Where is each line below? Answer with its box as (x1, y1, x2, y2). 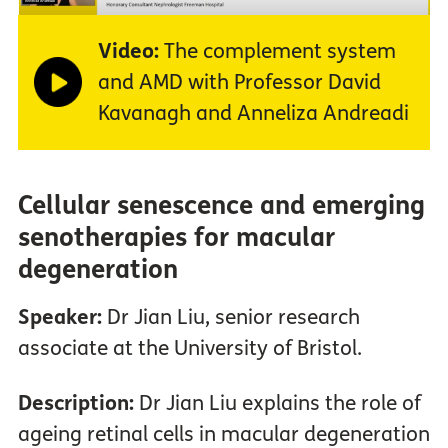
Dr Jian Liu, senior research (106, 304, 360, 330)
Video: (97, 38, 159, 64)
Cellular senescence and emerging (17, 189, 425, 221)
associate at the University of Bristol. (17, 335, 362, 361)
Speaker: (17, 304, 107, 330)
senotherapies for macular (17, 221, 335, 253)
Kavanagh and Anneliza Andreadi (97, 100, 409, 126)
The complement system (158, 38, 396, 64)
